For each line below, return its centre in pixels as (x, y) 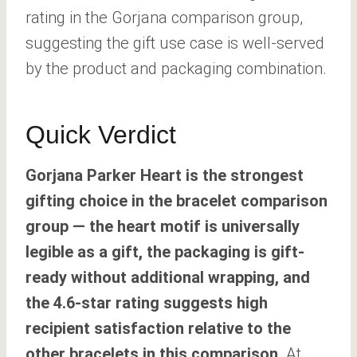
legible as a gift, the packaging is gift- (165, 251)
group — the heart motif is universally (163, 226)
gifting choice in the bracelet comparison (177, 200)
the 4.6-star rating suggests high (147, 302)
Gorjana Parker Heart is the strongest (165, 175)
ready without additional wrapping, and (168, 277)
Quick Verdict (101, 134)
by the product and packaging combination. (176, 68)
